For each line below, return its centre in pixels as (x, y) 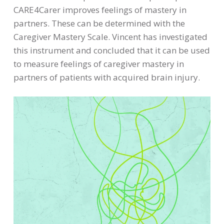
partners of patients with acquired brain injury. (106, 77)
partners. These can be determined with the (99, 23)
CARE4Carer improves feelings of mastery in (100, 10)
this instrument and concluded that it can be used (111, 50)
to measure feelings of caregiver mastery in (98, 64)
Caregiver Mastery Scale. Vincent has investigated (110, 37)
